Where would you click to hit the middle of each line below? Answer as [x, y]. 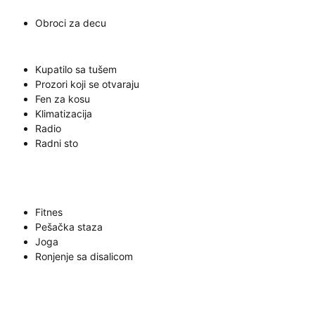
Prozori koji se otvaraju [87, 84]
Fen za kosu [63, 99]
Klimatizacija [64, 114]
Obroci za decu [71, 23]
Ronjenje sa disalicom [84, 256]
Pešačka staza [69, 227]
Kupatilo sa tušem [76, 69]
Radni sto [57, 143]
